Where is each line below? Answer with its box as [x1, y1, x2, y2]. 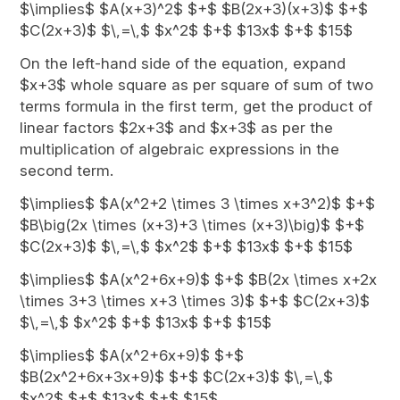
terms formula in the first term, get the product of [20, 97, 373, 115]
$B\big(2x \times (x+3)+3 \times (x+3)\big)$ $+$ [20, 216, 365, 234]
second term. [20, 162, 114, 179]
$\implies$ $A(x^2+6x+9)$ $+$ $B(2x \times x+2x [20, 271, 378, 288]
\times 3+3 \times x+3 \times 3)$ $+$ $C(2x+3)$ [20, 292, 371, 310]
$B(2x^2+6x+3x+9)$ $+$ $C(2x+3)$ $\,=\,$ [20, 368, 334, 386]
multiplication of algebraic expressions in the [20, 140, 340, 158]
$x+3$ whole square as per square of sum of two [20, 76, 374, 94]
